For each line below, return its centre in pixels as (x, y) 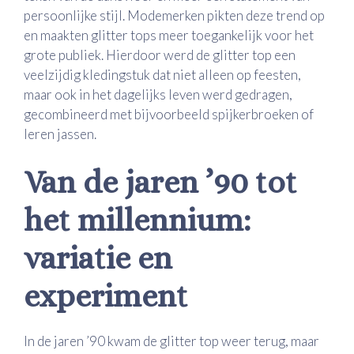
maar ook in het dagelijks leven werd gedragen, (158, 94)
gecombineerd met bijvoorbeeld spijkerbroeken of (169, 114)
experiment (106, 296)
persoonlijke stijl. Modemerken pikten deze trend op (174, 15)
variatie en (98, 258)
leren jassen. (60, 134)
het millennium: (137, 220)
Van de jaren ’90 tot (160, 183)
